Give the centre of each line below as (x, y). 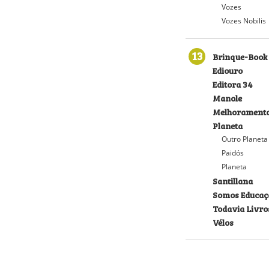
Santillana (233, 180)
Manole (227, 98)
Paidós (233, 153)
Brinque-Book (240, 56)
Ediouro (228, 70)
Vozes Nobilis (244, 21)
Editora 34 (233, 84)
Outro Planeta (245, 139)
